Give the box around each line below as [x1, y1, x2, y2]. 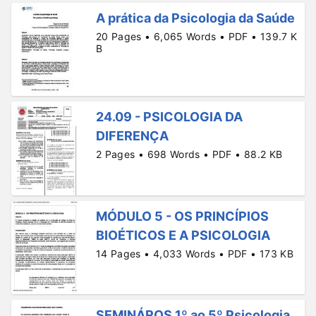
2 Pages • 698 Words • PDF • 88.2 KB [96, 148, 283, 161]
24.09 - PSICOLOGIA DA [96, 109, 243, 125]
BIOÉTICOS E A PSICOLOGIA [96, 227, 270, 243]
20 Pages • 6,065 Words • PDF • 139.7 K [96, 30, 298, 42]
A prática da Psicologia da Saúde [96, 10, 295, 25]
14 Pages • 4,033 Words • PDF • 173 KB [96, 247, 293, 260]
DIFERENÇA [96, 128, 169, 144]
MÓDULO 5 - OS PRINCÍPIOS [96, 208, 269, 224]
